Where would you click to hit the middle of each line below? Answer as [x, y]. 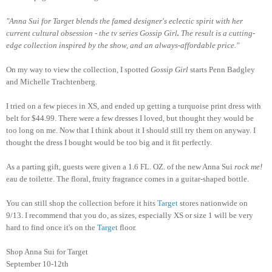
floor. [127, 227]
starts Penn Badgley [222, 69]
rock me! [248, 166]
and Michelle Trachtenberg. [52, 81]
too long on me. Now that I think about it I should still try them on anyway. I [131, 130]
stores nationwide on [213, 203]
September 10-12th [37, 263]
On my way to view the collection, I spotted [78, 69]
